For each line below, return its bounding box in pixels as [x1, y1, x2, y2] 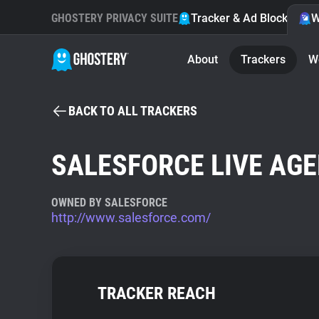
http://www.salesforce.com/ [51, 210, 211, 225]
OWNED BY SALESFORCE [51, 196, 167, 209]
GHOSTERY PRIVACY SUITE [51, 11, 178, 25]
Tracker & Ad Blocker [191, 11, 298, 25]
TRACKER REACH [98, 283, 216, 303]
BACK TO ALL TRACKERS [68, 103, 197, 118]
